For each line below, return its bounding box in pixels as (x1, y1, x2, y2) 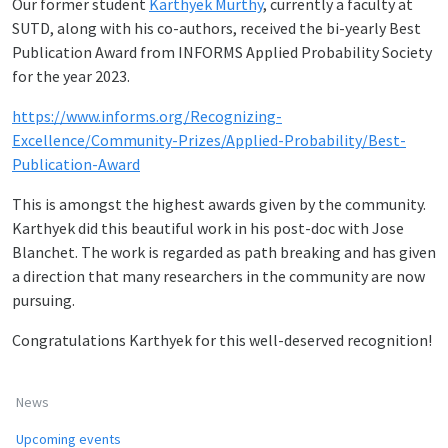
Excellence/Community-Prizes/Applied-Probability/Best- (12, 130, 406, 150)
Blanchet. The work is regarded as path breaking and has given (12, 242, 436, 262)
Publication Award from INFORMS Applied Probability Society (12, 42, 432, 62)
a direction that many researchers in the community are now (12, 266, 425, 286)
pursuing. (12, 290, 78, 310)
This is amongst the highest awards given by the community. (12, 194, 426, 214)
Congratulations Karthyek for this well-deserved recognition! (12, 330, 432, 350)
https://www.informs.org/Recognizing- (12, 106, 282, 126)
